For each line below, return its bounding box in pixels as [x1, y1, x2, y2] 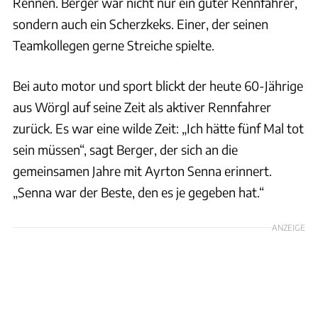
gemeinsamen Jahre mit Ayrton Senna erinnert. [13, 162, 272, 179]
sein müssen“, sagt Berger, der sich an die [13, 141, 238, 158]
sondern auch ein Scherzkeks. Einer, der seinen [13, 15, 268, 32]
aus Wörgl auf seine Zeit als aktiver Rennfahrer [13, 98, 271, 115]
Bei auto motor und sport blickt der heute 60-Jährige [13, 77, 303, 94]
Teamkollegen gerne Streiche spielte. [13, 36, 214, 53]
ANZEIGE [272, 221, 305, 232]
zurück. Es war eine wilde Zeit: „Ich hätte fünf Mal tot [13, 119, 304, 136]
